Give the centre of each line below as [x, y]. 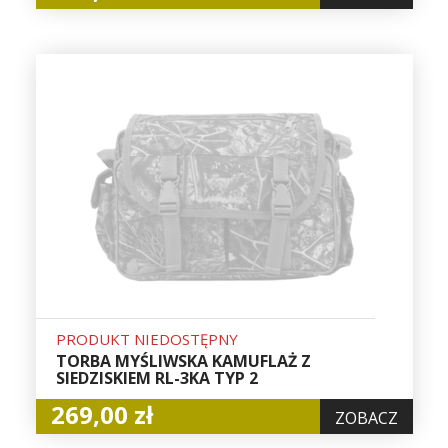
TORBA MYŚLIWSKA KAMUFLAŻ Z [183, 361]
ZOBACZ [366, 418]
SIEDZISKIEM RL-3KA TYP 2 [156, 378]
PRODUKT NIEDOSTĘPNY [146, 339]
